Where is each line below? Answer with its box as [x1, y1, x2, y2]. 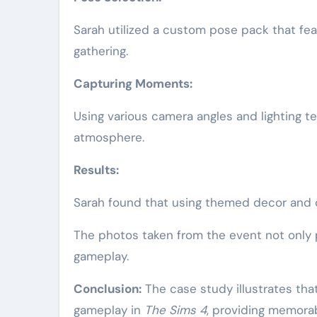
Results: [74, 162, 119, 178]
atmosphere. [74, 129, 144, 145]
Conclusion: [74, 281, 142, 296]
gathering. [74, 43, 128, 59]
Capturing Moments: [74, 76, 192, 91]
